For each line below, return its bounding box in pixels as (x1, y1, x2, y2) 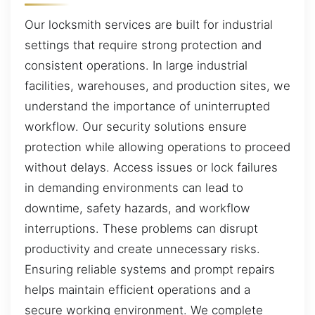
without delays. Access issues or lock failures (25, 160, 278, 174)
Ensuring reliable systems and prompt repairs (25, 262, 275, 276)
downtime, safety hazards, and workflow (25, 200, 250, 215)
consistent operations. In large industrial (25, 58, 247, 72)
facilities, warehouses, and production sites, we (25, 78, 290, 93)
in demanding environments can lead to (25, 180, 243, 195)
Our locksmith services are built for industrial (25, 17, 273, 32)
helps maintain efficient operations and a (25, 282, 250, 297)
